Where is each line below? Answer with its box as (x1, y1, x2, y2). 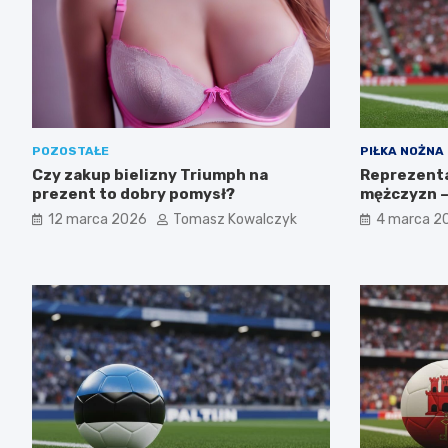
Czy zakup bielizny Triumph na (32, 166, 268, 185)
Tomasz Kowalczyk (173, 211, 297, 229)
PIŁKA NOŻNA (359, 144, 444, 159)
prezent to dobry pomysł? (32, 185, 235, 204)
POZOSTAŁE (32, 144, 109, 159)
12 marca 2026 (48, 211, 147, 229)
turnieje (359, 204, 425, 223)
